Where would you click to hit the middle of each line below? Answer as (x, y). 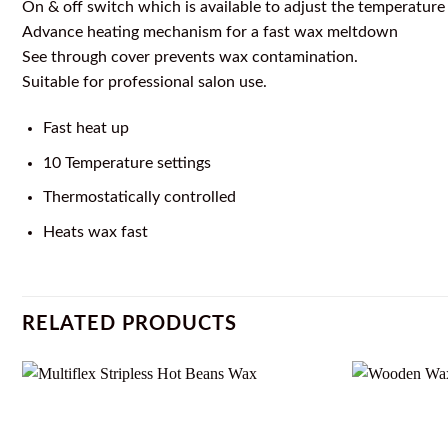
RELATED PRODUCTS (129, 323)
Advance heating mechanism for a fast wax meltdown (210, 32)
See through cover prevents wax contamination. (190, 57)
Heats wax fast (95, 231)
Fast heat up (85, 127)
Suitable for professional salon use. (144, 82)
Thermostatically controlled (139, 197)
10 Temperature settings (126, 162)
